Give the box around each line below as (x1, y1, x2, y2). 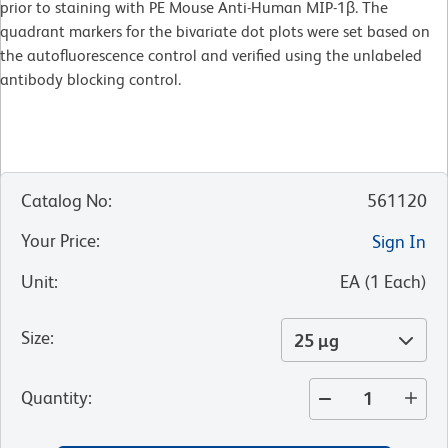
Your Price (21, 229, 96, 251)
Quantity (21, 386, 88, 408)
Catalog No (21, 189, 108, 211)
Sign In (372, 230, 426, 252)
